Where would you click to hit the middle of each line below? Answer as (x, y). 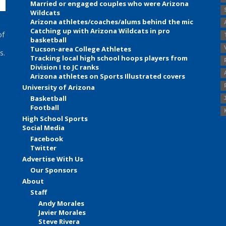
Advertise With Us (53, 159)
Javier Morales (62, 213)
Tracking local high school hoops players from (109, 58)
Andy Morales (62, 204)
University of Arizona (59, 88)
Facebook (47, 139)
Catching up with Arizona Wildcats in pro (100, 31)
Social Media (44, 128)
